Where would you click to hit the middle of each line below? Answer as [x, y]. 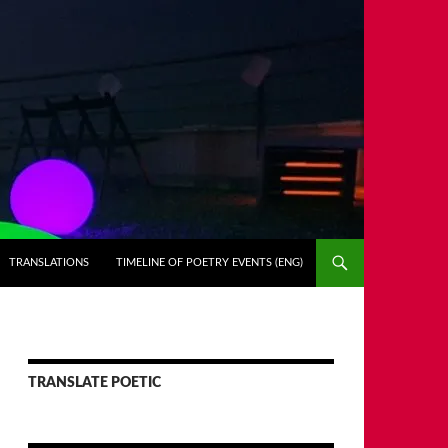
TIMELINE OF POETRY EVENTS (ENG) [209, 262]
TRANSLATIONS [49, 262]
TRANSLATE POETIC [94, 383]
